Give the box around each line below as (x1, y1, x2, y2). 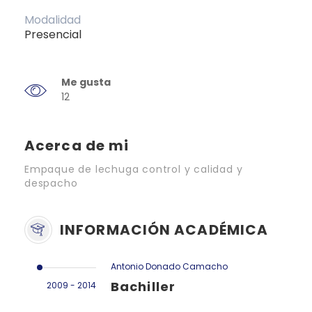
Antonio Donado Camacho (111, 260, 228, 272)
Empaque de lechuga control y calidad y (24, 162, 243, 176)
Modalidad (24, 11, 81, 28)
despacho (24, 175, 78, 190)
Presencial (24, 26, 81, 42)
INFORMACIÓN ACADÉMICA (60, 219, 269, 240)
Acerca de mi (24, 135, 130, 155)
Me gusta (61, 75, 111, 89)
